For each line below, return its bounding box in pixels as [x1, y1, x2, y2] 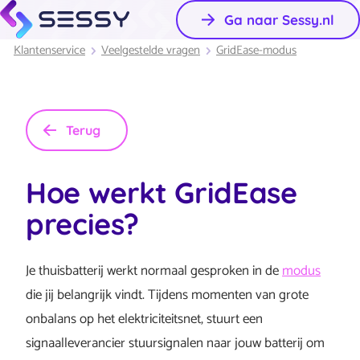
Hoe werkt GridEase [26, 174, 297, 211]
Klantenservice [14, 40, 85, 61]
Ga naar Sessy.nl [224, 11, 334, 29]
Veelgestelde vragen [101, 40, 200, 61]
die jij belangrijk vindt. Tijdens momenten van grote [26, 284, 309, 307]
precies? [26, 206, 140, 243]
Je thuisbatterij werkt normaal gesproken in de [26, 260, 282, 283]
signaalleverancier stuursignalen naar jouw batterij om [26, 332, 325, 355]
